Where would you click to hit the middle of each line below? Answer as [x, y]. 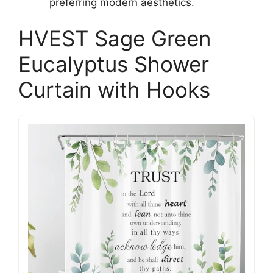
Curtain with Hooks [114, 90]
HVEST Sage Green [115, 38]
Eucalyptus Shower [114, 64]
